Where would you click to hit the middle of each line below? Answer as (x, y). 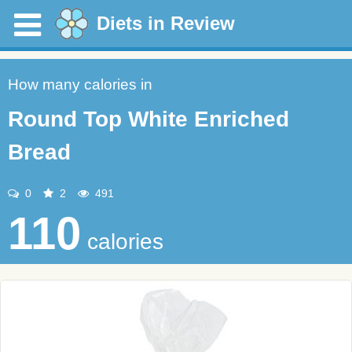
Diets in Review (166, 23)
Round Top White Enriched (148, 119)
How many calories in (80, 84)
